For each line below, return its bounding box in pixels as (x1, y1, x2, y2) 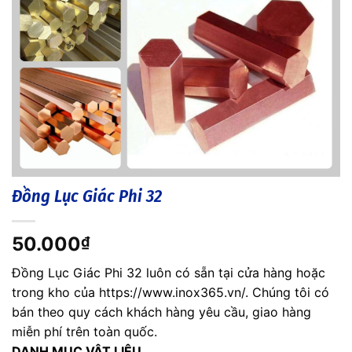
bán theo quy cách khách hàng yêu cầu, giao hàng (12, 304, 311, 321)
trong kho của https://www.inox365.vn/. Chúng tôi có (12, 284, 329, 301)
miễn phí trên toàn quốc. (12, 324, 157, 340)
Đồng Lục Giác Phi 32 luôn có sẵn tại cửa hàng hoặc (12, 265, 325, 281)
